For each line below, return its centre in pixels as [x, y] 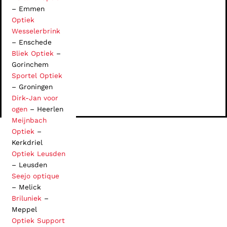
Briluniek [27, 198]
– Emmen [28, 9]
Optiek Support [38, 220]
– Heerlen [45, 109]
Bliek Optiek [33, 53]
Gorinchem [30, 64]
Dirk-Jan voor [35, 98]
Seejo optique [35, 176]
